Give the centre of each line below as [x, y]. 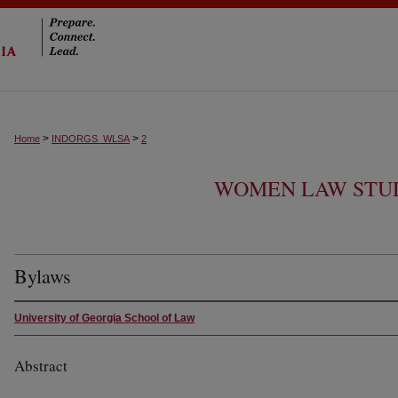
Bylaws [43, 276]
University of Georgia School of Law [104, 318]
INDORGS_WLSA [91, 139]
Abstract [41, 366]
